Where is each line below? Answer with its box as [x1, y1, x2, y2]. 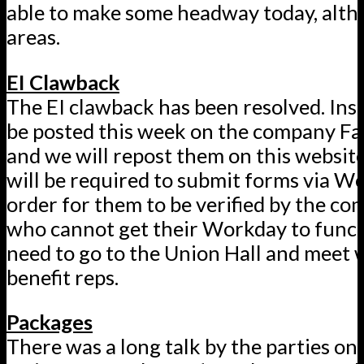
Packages [6, 310, 93, 335]
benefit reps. [6, 264, 119, 289]
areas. [6, 24, 60, 49]
